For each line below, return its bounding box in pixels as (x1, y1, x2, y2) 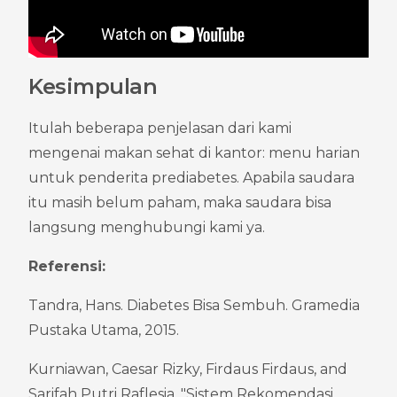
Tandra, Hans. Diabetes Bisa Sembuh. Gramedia (28, 296, 360, 314)
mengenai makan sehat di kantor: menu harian (28, 144, 360, 161)
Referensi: (28, 257, 105, 275)
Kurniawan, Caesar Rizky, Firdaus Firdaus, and (28, 360, 347, 378)
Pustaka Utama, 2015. (28, 321, 179, 339)
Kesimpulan (28, 73, 158, 99)
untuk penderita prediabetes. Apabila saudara (28, 168, 354, 186)
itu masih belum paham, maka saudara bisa (28, 193, 331, 211)
